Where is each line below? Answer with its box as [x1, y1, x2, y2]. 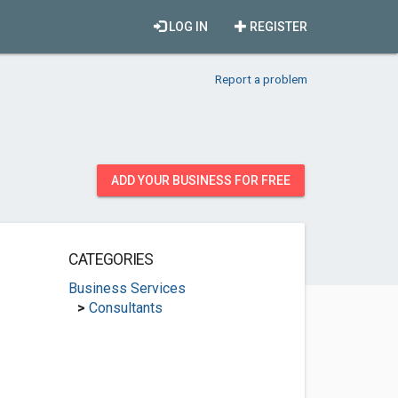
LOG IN [166, 20, 208, 34]
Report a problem [215, 72, 307, 86]
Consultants [88, 299, 163, 316]
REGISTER [247, 20, 307, 34]
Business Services [68, 280, 186, 297]
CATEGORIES [68, 251, 154, 268]
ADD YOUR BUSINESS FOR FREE [111, 173, 291, 187]
